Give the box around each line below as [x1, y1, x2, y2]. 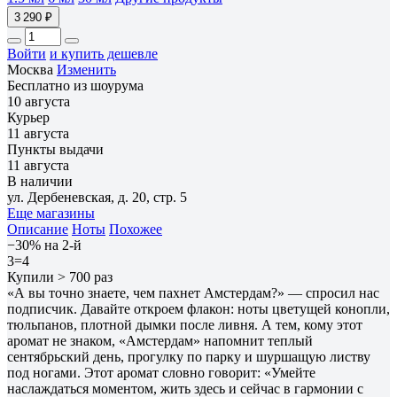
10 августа [7, 93, 70, 109]
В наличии [7, 173, 73, 189]
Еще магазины [7, 205, 95, 221]
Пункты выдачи [7, 141, 104, 157]
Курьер [7, 109, 50, 125]
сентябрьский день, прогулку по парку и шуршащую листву [7, 348, 370, 364]
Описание [7, 221, 68, 237]
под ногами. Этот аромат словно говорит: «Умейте [7, 364, 315, 380]
